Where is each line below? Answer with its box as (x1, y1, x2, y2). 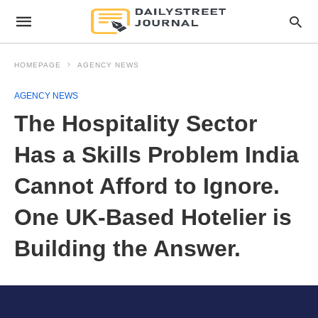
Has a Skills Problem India (14, 142, 299, 168)
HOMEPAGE (14, 61, 61, 69)
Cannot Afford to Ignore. (14, 173, 280, 199)
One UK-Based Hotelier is (14, 204, 292, 230)
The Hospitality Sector (14, 111, 257, 136)
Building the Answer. (14, 236, 241, 261)
